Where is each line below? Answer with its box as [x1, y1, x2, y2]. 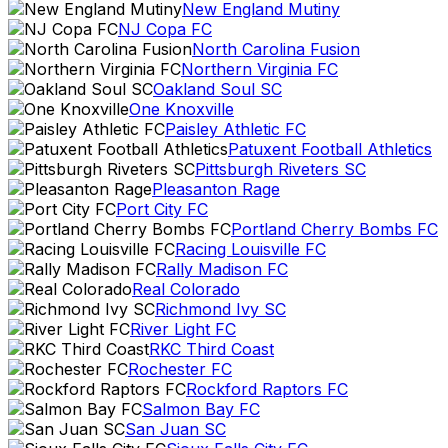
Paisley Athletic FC [165, 119, 306, 139]
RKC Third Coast [149, 339, 274, 359]
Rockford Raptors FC [186, 379, 348, 399]
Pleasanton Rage [152, 179, 280, 199]
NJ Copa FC [118, 19, 212, 39]
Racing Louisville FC [175, 239, 326, 259]
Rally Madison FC [156, 259, 288, 279]
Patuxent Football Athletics [228, 139, 432, 159]
